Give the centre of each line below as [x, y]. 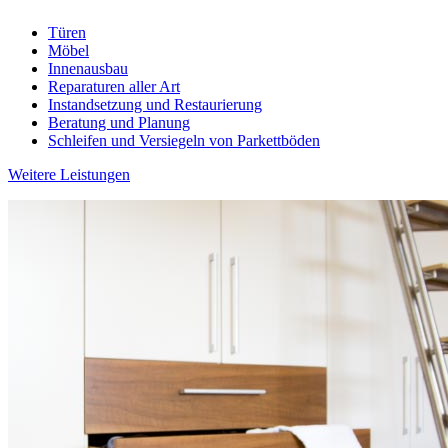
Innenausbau [88, 68]
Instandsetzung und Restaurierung [155, 104]
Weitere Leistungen [69, 174]
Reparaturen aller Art [114, 86]
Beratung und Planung [119, 122]
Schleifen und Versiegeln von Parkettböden [184, 140]
